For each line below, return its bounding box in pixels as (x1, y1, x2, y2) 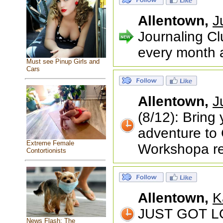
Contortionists (26, 146, 66, 154)
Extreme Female (26, 139, 74, 147)
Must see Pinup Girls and (26, 58, 100, 66)
